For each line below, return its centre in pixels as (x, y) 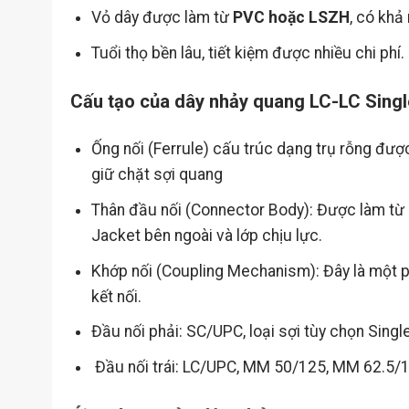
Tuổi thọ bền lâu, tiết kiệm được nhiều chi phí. (247, 52)
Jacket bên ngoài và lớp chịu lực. (206, 236)
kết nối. (116, 296)
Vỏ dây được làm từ (162, 18)
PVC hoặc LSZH (291, 18)
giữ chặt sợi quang (157, 175)
